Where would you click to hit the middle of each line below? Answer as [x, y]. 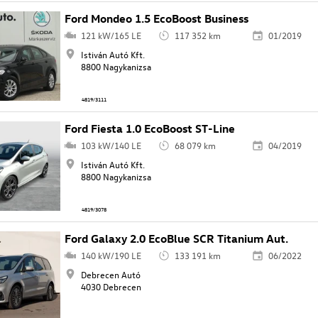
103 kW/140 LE [111, 146]
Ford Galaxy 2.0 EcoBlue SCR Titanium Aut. [177, 239]
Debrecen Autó [110, 275]
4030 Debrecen [111, 287]
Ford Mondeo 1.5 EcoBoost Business [157, 19]
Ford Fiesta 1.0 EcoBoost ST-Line [150, 129]
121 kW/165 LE [111, 35]
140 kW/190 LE [111, 256]
